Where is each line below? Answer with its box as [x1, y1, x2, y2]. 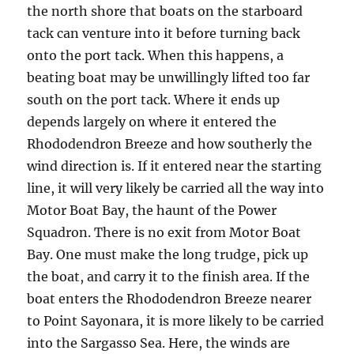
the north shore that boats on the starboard [27, 3, 303, 19]
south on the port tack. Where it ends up [27, 92, 281, 107]
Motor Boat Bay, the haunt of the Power [27, 202, 277, 218]
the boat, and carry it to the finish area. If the [27, 269, 311, 284]
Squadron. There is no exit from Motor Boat [27, 224, 302, 240]
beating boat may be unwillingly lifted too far [27, 70, 311, 85]
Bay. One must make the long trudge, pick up [27, 247, 309, 262]
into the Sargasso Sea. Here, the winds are [27, 335, 291, 351]
